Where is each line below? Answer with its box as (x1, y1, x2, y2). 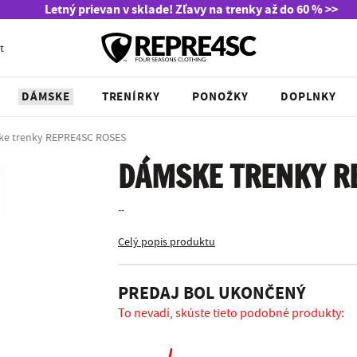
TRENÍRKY (101, 88, 161, 105)
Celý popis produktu (118, 235, 215, 249)
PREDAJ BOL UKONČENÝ (118, 282, 306, 306)
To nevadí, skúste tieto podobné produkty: (118, 305, 344, 321)
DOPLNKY (280, 88, 337, 105)
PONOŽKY (192, 88, 249, 105)
